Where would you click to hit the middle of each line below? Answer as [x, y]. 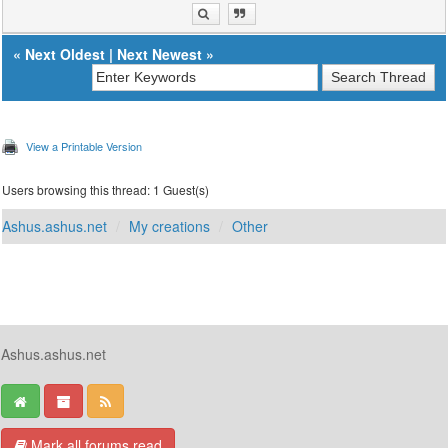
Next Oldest [65, 54]
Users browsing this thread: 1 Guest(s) [106, 190]
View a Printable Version [84, 146]
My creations [170, 226]
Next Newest [160, 54]
